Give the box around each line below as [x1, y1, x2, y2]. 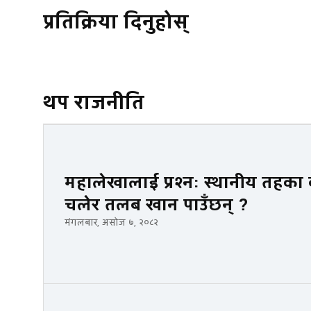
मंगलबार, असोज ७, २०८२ [65, 216, 158, 229]
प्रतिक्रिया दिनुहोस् [43, 8, 189, 36]
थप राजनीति [43, 89, 144, 117]
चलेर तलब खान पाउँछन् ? [65, 193, 249, 217]
